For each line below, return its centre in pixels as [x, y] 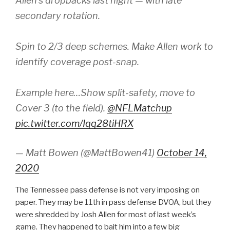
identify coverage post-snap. [77, 62]
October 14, [182, 152]
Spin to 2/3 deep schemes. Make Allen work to [114, 46]
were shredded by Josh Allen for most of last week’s [106, 214]
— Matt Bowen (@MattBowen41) [86, 152]
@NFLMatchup [140, 108]
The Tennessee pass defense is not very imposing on [108, 190]
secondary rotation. [58, 15]
